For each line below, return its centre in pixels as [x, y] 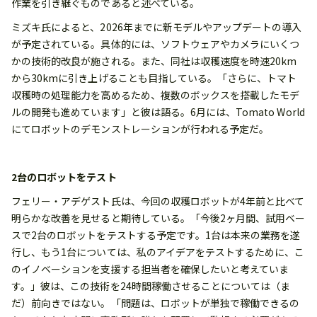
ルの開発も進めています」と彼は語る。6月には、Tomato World [158, 112]
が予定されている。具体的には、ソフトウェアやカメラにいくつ [156, 44]
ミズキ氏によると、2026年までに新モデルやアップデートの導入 [157, 27]
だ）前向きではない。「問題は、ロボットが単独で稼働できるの [156, 303]
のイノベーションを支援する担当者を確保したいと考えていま [150, 269]
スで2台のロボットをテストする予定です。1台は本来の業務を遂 [156, 235]
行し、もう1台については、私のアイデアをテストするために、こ [158, 252]
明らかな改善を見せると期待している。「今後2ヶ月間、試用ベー [158, 218]
